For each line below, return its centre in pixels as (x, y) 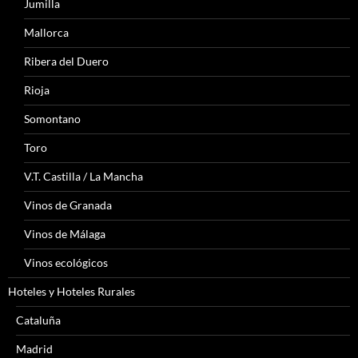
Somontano (52, 119)
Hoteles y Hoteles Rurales (72, 292)
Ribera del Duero (66, 62)
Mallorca (46, 33)
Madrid (34, 349)
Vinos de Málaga (65, 234)
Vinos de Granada (68, 205)
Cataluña (38, 320)
